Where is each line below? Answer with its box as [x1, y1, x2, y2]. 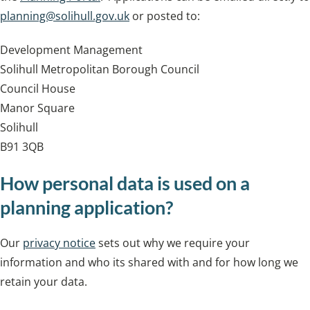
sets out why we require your [95, 235, 250, 251]
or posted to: [129, 8, 200, 24]
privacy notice [23, 235, 95, 251]
